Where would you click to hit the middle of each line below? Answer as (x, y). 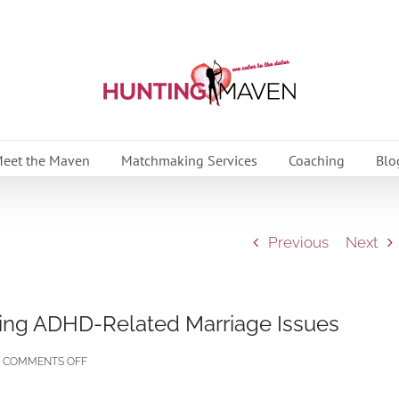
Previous (298, 242)
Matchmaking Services (189, 160)
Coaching (316, 160)
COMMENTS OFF (45, 362)
